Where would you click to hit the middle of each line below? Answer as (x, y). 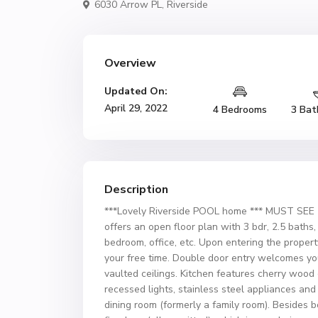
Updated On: (136, 91)
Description (136, 190)
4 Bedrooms (240, 110)
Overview (130, 63)
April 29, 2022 (136, 108)
